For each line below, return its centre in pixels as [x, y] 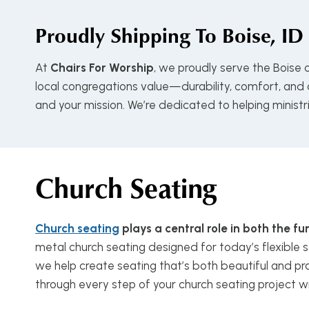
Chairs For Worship [102, 67]
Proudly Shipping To [126, 34]
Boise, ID [260, 34]
